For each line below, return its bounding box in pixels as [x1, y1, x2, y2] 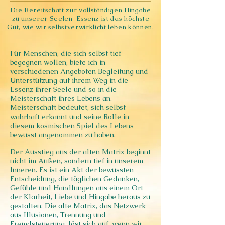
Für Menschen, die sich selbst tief [10, 49, 121, 58]
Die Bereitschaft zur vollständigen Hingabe [10, 6, 151, 14]
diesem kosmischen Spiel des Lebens [10, 121, 134, 130]
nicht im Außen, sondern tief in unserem [10, 156, 143, 165]
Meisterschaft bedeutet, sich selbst [10, 103, 126, 112]
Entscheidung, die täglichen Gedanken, [10, 174, 139, 183]
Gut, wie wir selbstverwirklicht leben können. [7, 23, 154, 31]
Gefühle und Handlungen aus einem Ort [10, 183, 143, 192]
